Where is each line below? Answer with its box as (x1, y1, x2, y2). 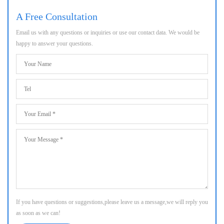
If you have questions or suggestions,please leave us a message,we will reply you (16, 198, 208, 205)
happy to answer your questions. (16, 39, 93, 47)
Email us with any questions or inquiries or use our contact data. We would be (16, 28, 199, 36)
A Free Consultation (16, 10, 97, 22)
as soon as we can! (16, 209, 60, 216)
